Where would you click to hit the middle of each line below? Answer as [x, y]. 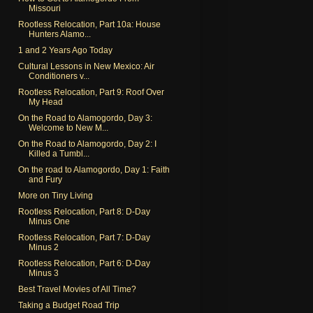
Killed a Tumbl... [59, 153]
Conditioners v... [59, 76]
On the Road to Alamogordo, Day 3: [85, 118]
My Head [45, 102]
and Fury [45, 179]
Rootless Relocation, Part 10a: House [89, 24]
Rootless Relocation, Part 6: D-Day [84, 263]
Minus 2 [43, 247]
